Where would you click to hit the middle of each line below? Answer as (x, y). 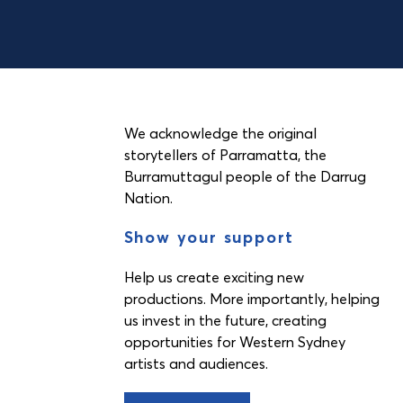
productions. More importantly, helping (251, 299)
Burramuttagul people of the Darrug (245, 176)
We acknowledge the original (220, 133)
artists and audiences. (196, 363)
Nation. (148, 198)
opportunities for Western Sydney (234, 342)
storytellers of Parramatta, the (225, 155)
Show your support (209, 237)
